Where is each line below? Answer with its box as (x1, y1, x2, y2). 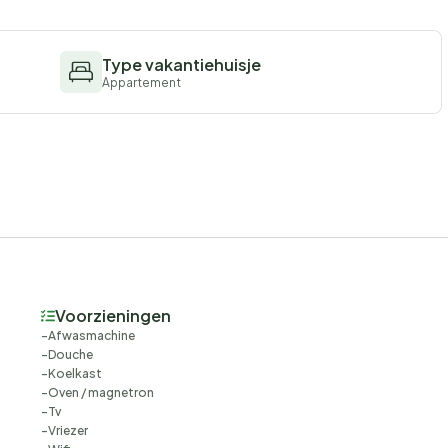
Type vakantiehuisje (102, 54, 261, 76)
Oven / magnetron (47, 385, 154, 401)
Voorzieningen (54, 305, 171, 327)
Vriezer (47, 423, 88, 439)
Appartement (102, 75, 181, 91)
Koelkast (47, 366, 102, 382)
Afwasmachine (47, 328, 135, 344)
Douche (47, 347, 93, 363)
